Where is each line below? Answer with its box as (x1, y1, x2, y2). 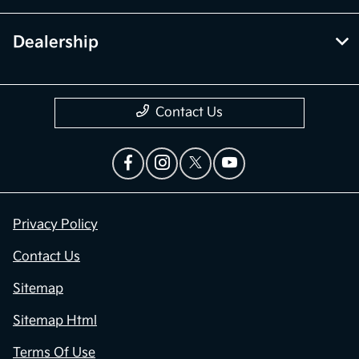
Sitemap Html (13, 313, 97, 329)
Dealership (13, 33, 99, 53)
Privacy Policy (13, 217, 98, 233)
